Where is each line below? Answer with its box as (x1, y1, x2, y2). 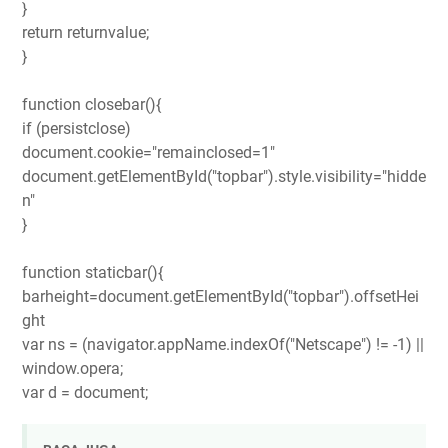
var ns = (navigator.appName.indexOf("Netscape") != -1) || (22, 334, 424, 354)
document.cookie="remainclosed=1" (22, 142, 275, 162)
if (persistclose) (22, 118, 131, 138)
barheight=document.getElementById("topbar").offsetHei (22, 286, 419, 306)
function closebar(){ (22, 94, 161, 114)
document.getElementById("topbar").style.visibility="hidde (22, 166, 426, 186)
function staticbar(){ (22, 262, 163, 282)
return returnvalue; (22, 22, 149, 42)
